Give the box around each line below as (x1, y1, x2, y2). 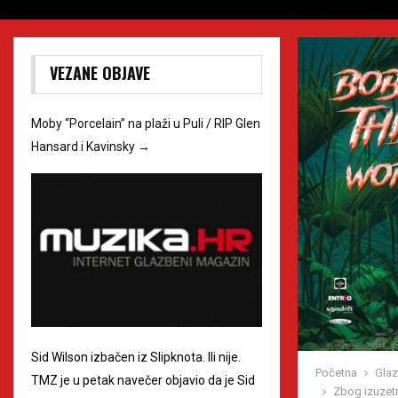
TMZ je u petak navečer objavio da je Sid (31, 372, 255, 387)
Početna (315, 366, 357, 380)
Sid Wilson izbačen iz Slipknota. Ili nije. (31, 349, 241, 364)
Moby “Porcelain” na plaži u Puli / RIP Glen (31, 116, 260, 131)
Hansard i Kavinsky (31, 139, 138, 154)
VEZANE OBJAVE (50, 61, 150, 84)
